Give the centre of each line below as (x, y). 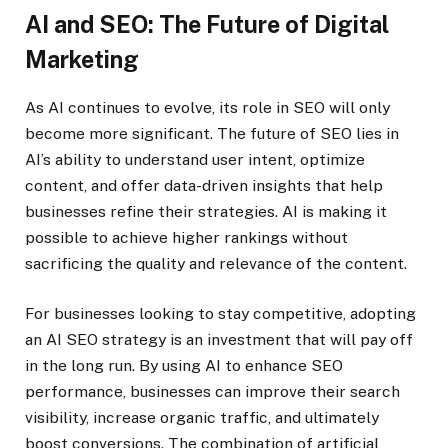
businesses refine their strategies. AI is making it (206, 211)
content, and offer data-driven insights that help (204, 185)
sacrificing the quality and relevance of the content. (216, 263)
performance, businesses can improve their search (212, 392)
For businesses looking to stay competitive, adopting (220, 314)
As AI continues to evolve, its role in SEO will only (207, 107)
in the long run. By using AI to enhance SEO (184, 366)
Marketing (82, 60)
